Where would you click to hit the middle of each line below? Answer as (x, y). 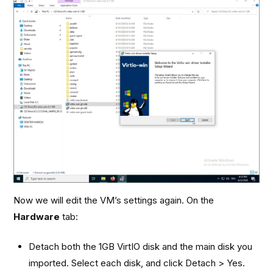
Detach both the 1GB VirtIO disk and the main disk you (141, 247)
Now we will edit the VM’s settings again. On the (114, 200)
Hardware (37, 216)
